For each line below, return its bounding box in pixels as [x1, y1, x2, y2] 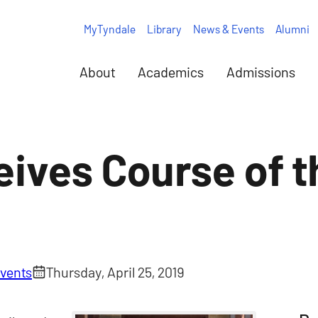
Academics [138, 63, 204, 80]
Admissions [226, 63, 295, 80]
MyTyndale [83, 21, 136, 35]
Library [146, 21, 182, 35]
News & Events [192, 21, 264, 35]
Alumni [275, 21, 309, 35]
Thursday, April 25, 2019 [46, 263, 184, 281]
